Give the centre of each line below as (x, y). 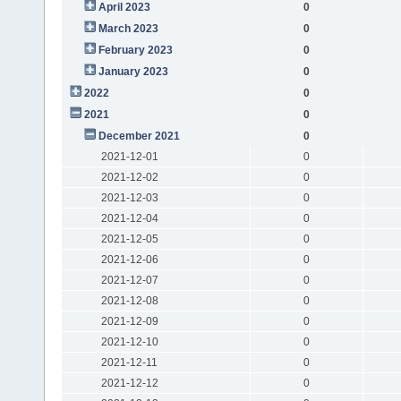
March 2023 (128, 28)
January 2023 (133, 71)
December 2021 (139, 136)
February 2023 (135, 50)
